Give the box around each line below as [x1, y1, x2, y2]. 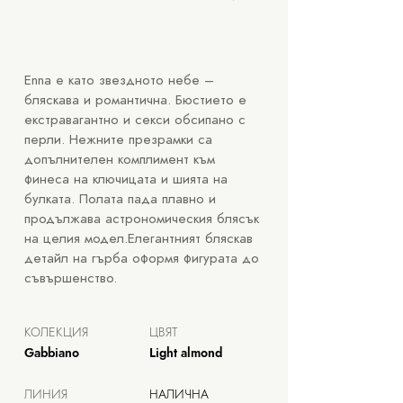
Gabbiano [24, 344, 79, 362]
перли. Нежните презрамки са [24, 130, 212, 149]
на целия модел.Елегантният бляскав [24, 228, 253, 248]
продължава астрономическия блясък [24, 209, 259, 228]
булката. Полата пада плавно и [24, 189, 216, 209]
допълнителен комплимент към [24, 149, 215, 169]
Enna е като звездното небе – [24, 70, 214, 90]
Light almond [149, 344, 222, 362]
